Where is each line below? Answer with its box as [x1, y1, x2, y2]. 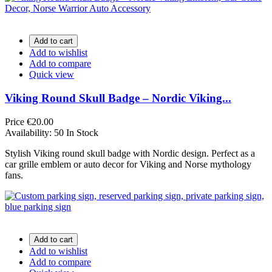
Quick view [29, 69, 74, 80]
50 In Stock [54, 127, 98, 138]
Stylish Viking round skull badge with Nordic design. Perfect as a [5, 148, 255, 158]
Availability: [5, 127, 54, 138]
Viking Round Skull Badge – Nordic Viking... [5, 91, 231, 104]
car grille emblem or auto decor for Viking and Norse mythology [5, 158, 251, 169]
